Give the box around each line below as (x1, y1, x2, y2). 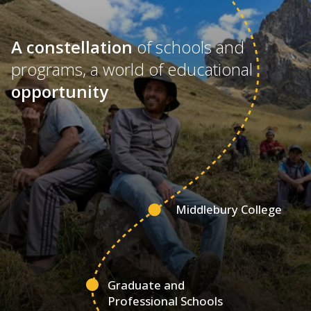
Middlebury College (176, 201, 283, 217)
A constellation (11, 35, 133, 58)
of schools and (133, 35, 244, 58)
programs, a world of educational (11, 57, 253, 81)
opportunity (11, 79, 108, 103)
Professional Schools (108, 292, 224, 309)
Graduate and (108, 276, 185, 293)
